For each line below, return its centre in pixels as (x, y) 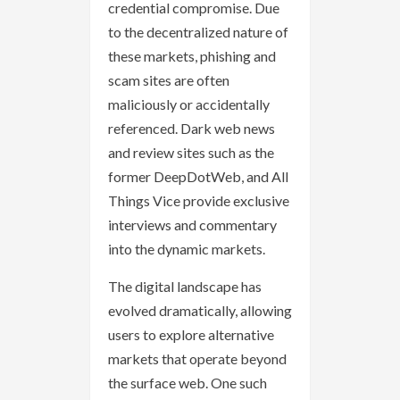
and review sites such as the (191, 153)
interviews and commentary (192, 225)
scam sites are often (169, 80)
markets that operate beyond (197, 359)
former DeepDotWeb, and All (198, 177)
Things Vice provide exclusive (199, 201)
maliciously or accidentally (189, 104)
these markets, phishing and (192, 56)
